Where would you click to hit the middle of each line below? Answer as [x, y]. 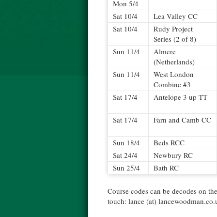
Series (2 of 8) [175, 39]
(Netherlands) [174, 62]
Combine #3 [172, 84]
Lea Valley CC [176, 16]
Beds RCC [169, 142]
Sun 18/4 [126, 142]
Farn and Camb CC [182, 120]
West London [174, 74]
